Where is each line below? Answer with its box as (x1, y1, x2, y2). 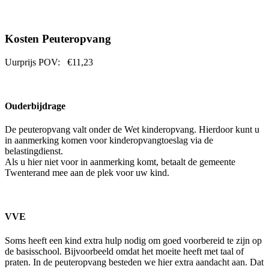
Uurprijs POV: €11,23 (5, 56, 93, 67)
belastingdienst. (5, 146, 63, 157)
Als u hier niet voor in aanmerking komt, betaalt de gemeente (5, 157, 235, 168)
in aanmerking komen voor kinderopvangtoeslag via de (5, 135, 213, 146)
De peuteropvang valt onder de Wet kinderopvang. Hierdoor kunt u (5, 124, 259, 135)
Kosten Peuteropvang (5, 32, 111, 45)
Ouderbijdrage (5, 100, 65, 111)
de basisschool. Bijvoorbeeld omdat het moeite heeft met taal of (5, 246, 244, 256)
